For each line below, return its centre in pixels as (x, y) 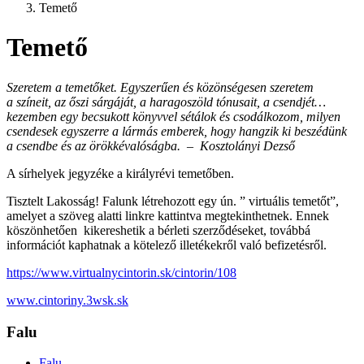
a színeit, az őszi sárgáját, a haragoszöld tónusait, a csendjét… (166, 102)
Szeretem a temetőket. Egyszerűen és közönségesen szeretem (160, 87)
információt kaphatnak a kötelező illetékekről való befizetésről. (167, 245)
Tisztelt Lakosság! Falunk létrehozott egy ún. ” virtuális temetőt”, (173, 201)
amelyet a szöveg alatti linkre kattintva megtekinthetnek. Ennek (168, 215)
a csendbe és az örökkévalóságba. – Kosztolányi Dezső (151, 145)
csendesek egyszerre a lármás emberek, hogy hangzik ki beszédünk (177, 131)
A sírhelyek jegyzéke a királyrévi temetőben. (120, 173)
